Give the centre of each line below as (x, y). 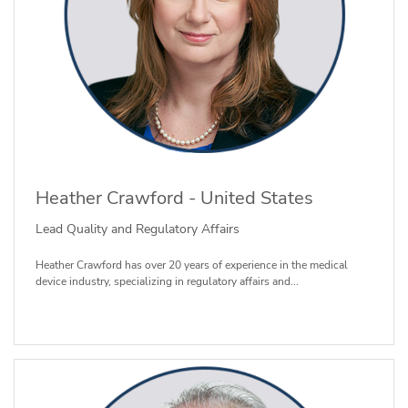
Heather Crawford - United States (174, 199)
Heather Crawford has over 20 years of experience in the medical (191, 265)
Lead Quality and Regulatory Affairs (137, 229)
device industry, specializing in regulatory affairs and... (167, 281)
